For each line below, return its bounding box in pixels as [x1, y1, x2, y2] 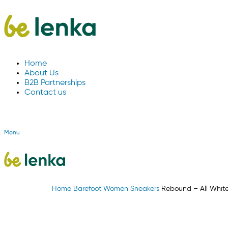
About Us [24, 69, 59, 77]
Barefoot [73, 185, 103, 192]
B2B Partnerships [24, 79, 85, 87]
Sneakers [130, 185, 161, 192]
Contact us [24, 89, 66, 97]
